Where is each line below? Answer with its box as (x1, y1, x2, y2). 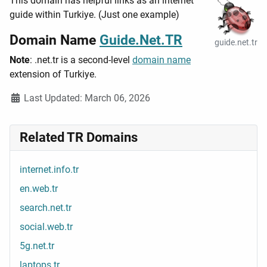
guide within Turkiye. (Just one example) (10, 9, 179, 21)
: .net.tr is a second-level (30, 54, 132, 66)
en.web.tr (20, 183, 58, 195)
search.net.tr (20, 202, 72, 214)
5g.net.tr (20, 240, 54, 252)
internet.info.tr (20, 164, 79, 176)
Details (9, 92, 38, 104)
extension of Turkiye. (10, 69, 97, 80)
